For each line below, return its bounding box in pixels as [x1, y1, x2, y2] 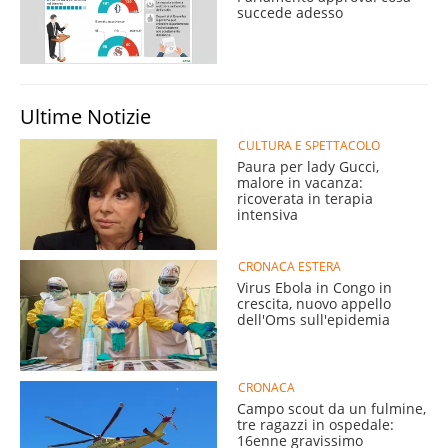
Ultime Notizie [20, 103, 151, 131]
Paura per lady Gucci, [237, 157, 379, 177]
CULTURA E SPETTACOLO [237, 137, 380, 155]
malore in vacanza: [237, 173, 363, 193]
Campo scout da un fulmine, [237, 399, 426, 419]
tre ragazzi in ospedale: [237, 415, 394, 435]
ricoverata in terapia [237, 189, 373, 209]
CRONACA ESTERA [237, 258, 341, 276]
